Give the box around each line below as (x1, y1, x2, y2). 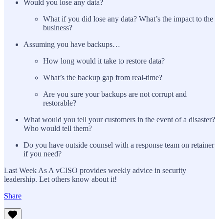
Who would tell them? (23, 124, 92, 132)
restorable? (43, 98, 76, 107)
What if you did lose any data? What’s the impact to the (43, 14, 213, 23)
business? (43, 23, 72, 32)
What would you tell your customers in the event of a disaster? (23, 115, 215, 124)
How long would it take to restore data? (43, 56, 165, 65)
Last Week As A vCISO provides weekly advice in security (4, 166, 186, 175)
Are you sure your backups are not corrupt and (43, 89, 187, 98)
